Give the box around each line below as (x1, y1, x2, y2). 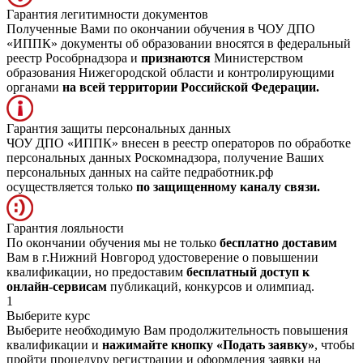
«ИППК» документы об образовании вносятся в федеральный (6, 36, 351, 50)
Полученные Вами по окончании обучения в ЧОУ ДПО (6, 21, 315, 36)
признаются (141, 50, 211, 65)
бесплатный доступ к (186, 264, 310, 279)
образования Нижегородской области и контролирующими (6, 65, 335, 79)
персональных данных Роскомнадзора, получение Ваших (6, 150, 324, 164)
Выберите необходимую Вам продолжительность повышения (6, 322, 348, 337)
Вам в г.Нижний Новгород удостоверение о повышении (6, 250, 318, 264)
